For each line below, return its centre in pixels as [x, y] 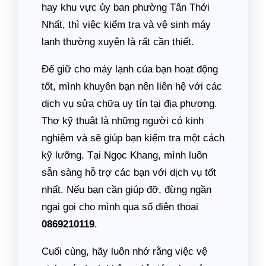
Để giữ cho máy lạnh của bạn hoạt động [130, 69]
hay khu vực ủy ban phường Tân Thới [126, 7]
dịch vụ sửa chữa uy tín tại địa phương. [129, 104]
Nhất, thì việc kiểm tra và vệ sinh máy [126, 25]
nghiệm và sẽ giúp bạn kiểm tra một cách [133, 138]
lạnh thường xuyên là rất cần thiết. [118, 42]
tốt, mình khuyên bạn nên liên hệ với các [132, 86]
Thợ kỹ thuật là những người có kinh [123, 121]
